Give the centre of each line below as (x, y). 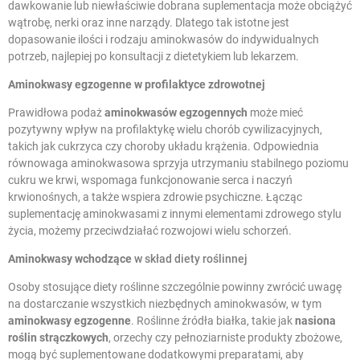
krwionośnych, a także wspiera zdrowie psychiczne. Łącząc (155, 197)
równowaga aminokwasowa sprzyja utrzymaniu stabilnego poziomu (178, 164)
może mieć (275, 113)
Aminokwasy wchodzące (70, 259)
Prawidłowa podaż (56, 113)
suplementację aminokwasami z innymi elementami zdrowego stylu (175, 214)
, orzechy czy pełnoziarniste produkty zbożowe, (225, 338)
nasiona (315, 321)
